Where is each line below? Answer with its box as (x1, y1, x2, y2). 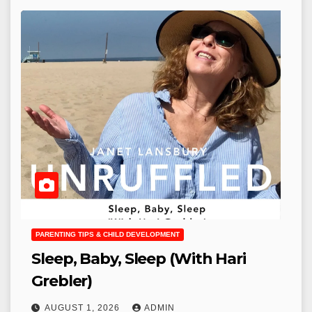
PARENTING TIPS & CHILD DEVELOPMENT (36, 231, 180, 239)
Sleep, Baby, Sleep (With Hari (31, 249, 247, 269)
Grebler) (31, 272, 93, 291)
